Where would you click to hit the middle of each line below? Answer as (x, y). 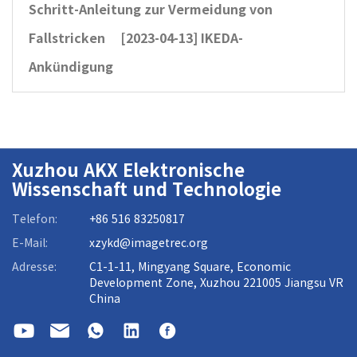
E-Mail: (30, 243)
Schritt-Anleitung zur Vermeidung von (151, 10)
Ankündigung (71, 67)
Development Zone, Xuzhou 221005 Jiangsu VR (216, 283)
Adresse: (34, 267)
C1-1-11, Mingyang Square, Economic (190, 267)
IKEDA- (222, 38)
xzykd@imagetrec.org (149, 243)
